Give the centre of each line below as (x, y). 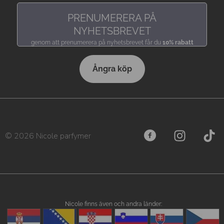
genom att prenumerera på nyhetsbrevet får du (96, 43)
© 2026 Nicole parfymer (48, 136)
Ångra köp (112, 68)
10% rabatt (178, 43)
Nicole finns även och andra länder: (113, 204)
